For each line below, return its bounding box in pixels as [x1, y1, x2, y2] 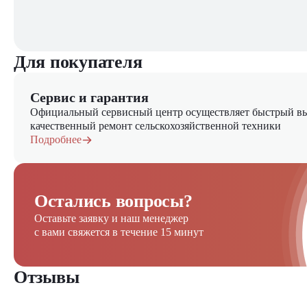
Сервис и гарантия [30, 90, 149, 106]
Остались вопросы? [34, 191, 193, 212]
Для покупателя [14, 52, 143, 73]
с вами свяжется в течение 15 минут [34, 226, 204, 238]
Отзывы [14, 267, 79, 288]
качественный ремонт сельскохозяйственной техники [30, 120, 281, 132]
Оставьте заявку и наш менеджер [34, 212, 188, 225]
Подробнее [30, 134, 82, 146]
